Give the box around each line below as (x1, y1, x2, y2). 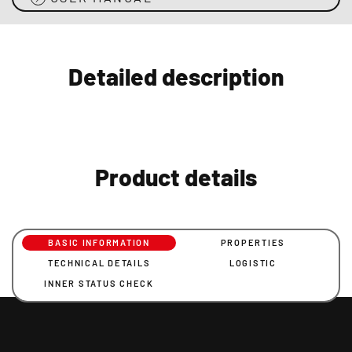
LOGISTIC (229, 257, 277, 268)
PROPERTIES (220, 237, 286, 248)
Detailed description (68, 61, 284, 90)
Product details (95, 162, 257, 191)
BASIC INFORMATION (48, 237, 150, 248)
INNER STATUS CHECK (44, 277, 154, 288)
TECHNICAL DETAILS (47, 257, 151, 268)
